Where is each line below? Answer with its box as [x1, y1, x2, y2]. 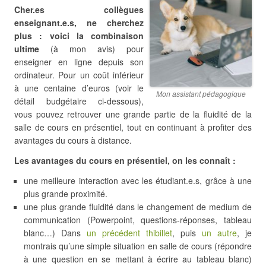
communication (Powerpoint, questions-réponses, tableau [24, 214, 252, 226]
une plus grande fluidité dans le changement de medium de [24, 201, 252, 213]
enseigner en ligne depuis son [14, 56, 144, 68]
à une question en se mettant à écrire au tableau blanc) [24, 253, 252, 265]
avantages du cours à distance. [14, 134, 132, 146]
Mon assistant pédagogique [156, 88, 246, 99]
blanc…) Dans [24, 227, 87, 239]
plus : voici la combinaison [14, 30, 144, 42]
